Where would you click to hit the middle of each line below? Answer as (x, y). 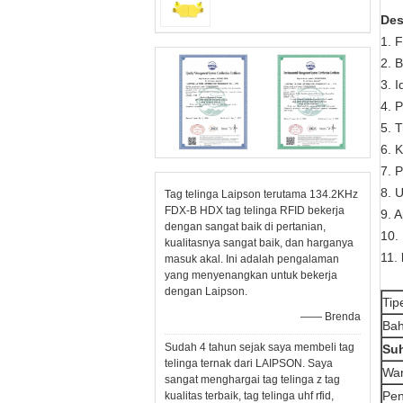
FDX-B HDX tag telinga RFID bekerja (255, 210)
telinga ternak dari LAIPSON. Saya (249, 363)
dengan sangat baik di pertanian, (245, 227)
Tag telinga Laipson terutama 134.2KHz (261, 194)
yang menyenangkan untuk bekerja (251, 275)
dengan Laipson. (206, 291)
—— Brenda (331, 317)
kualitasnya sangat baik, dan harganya (259, 243)
